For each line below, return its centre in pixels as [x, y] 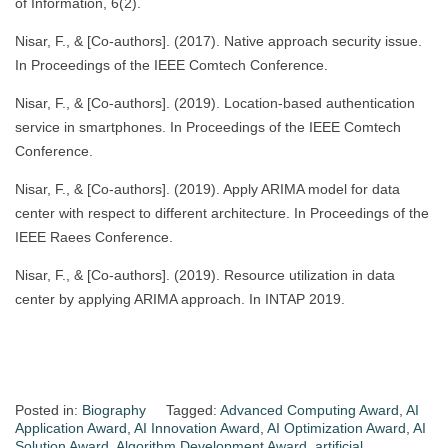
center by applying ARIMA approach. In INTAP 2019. [180, 299]
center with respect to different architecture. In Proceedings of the [222, 213]
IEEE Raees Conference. [94, 237]
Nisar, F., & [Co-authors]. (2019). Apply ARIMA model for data [207, 189]
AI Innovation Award [197, 428]
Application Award [71, 428]
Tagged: [193, 410]
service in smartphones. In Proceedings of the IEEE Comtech [208, 127]
